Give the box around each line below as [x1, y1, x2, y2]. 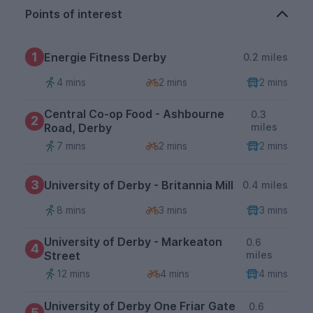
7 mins [57, 140, 86, 152]
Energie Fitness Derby [44, 50, 166, 64]
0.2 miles [243, 50, 288, 63]
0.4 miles [242, 178, 288, 191]
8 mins [57, 203, 86, 216]
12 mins [57, 268, 90, 280]
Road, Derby [44, 121, 112, 136]
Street [44, 249, 80, 263]
